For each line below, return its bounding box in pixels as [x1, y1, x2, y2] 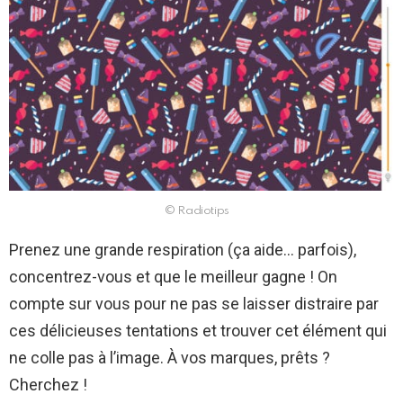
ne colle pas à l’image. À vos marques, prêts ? [9, 348, 330, 368]
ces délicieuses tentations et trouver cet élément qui [9, 321, 387, 341]
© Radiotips [164, 205, 230, 218]
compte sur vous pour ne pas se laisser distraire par [9, 294, 379, 314]
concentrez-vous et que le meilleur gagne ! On [9, 267, 337, 287]
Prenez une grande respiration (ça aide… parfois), [9, 240, 356, 260]
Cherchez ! [9, 375, 87, 395]
